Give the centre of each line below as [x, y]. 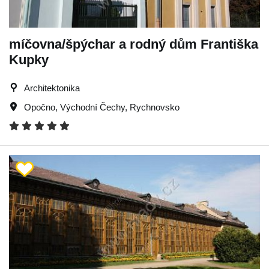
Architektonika [52, 88]
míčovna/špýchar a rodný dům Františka [134, 44]
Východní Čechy [92, 107]
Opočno [40, 107]
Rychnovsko [155, 107]
